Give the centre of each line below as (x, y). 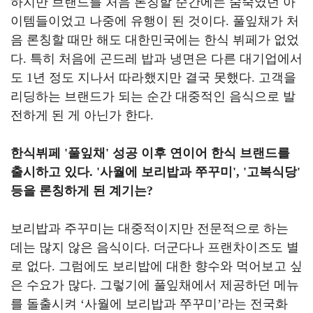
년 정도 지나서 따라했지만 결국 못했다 (142, 78)
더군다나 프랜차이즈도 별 (226, 247)
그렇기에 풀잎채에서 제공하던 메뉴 (199, 285)
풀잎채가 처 (266, 21)
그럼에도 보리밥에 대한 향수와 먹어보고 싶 (181, 266)
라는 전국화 (255, 304)
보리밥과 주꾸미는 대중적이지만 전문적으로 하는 (150, 228)
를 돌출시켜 (45, 304)
